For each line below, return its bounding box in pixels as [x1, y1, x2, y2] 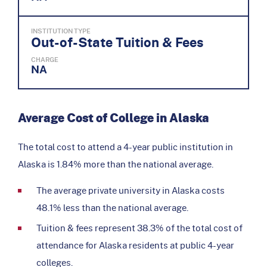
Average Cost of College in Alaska [18, 108, 209, 127]
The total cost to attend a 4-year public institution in [18, 139, 233, 153]
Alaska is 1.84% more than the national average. [18, 157, 213, 170]
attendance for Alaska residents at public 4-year [36, 238, 234, 252]
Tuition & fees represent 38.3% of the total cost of [36, 221, 243, 234]
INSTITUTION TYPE [31, 26, 91, 36]
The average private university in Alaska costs [36, 183, 225, 197]
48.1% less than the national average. [36, 200, 188, 214]
